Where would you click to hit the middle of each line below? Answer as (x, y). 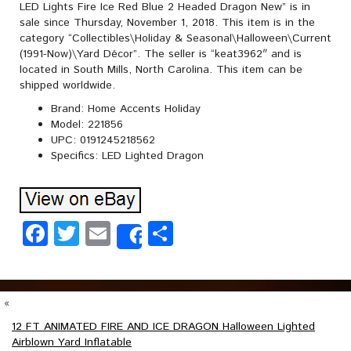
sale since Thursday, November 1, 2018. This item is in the (167, 23)
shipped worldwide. (67, 85)
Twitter (118, 233)
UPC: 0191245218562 (103, 140)
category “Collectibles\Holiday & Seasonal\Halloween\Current (175, 38)
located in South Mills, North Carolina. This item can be (161, 70)
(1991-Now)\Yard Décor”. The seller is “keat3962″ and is (161, 54)
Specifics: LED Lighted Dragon (127, 156)
